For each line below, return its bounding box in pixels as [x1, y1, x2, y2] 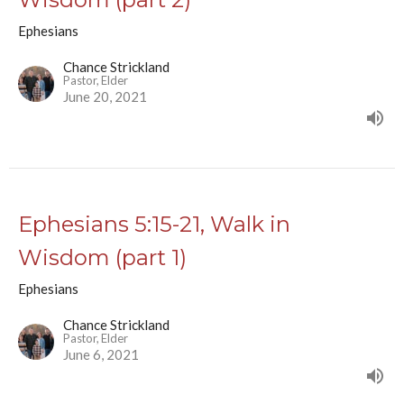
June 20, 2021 [63, 88, 147, 106]
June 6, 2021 [63, 346, 139, 363]
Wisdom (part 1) [18, 244, 187, 271]
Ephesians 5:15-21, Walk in [18, 211, 290, 238]
